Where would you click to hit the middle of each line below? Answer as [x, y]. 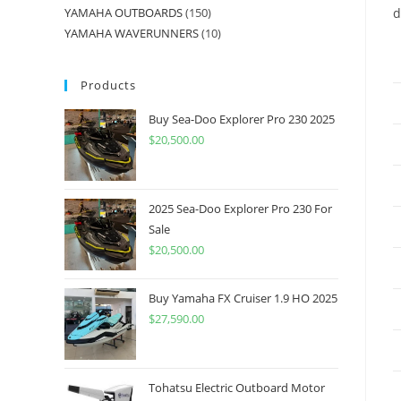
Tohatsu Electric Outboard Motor [237, 388]
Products [108, 85]
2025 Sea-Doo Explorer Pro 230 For [240, 209]
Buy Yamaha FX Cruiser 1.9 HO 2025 [243, 298]
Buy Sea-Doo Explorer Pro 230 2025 [242, 119]
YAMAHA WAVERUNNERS [132, 33]
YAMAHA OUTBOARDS [124, 13]
